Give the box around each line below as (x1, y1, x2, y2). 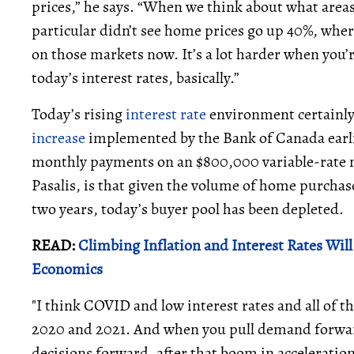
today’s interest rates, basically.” (32, 67, 239, 88)
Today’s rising (32, 104, 126, 125)
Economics (32, 258, 103, 280)
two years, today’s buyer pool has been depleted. (32, 198, 344, 220)
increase (32, 127, 85, 149)
